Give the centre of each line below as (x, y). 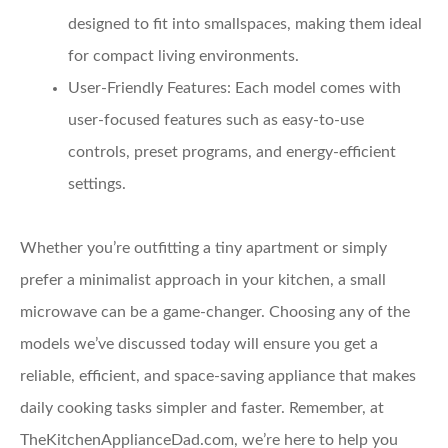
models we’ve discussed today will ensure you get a (199, 343)
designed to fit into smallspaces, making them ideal (245, 23)
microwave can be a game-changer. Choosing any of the (215, 311)
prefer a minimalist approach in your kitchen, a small (203, 279)
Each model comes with (316, 87)
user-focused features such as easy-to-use (216, 119)
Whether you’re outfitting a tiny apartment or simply (203, 247)
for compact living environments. (183, 55)
